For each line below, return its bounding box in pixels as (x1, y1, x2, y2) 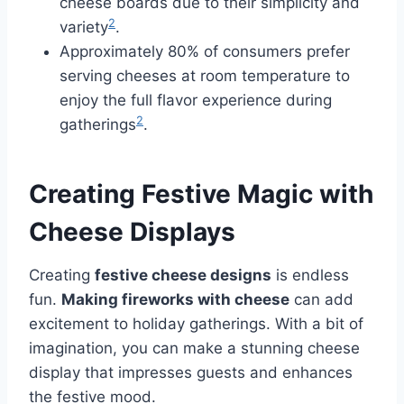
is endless (271, 265, 349, 284)
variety (60, 17, 108, 36)
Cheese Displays (29, 216, 235, 247)
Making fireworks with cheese (61, 289, 289, 308)
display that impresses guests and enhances (29, 363, 353, 381)
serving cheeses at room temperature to (60, 66, 350, 85)
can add (289, 289, 353, 308)
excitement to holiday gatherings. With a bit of (29, 314, 363, 333)
